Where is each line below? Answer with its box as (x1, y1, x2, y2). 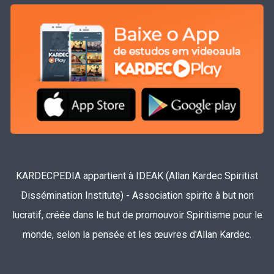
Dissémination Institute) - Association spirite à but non (20, 189, 254, 201)
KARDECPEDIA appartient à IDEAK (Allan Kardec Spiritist (16, 169, 258, 182)
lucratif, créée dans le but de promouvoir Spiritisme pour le (12, 209, 262, 221)
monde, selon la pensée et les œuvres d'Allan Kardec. (23, 228, 251, 240)
